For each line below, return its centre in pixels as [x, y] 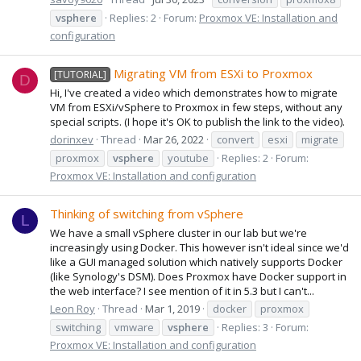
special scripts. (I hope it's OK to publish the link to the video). [197, 121]
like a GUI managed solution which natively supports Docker [196, 261]
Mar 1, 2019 [172, 308]
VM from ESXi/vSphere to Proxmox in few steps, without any [196, 107]
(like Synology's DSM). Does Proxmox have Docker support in [198, 276]
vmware [134, 327]
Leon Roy [73, 308]
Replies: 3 [245, 327]
